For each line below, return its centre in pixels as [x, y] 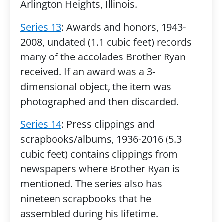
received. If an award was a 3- [87, 72]
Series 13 [41, 27]
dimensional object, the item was [96, 86]
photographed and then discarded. [99, 101]
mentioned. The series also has [91, 184]
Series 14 [41, 124]
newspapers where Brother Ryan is [100, 169]
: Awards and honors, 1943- [123, 27]
